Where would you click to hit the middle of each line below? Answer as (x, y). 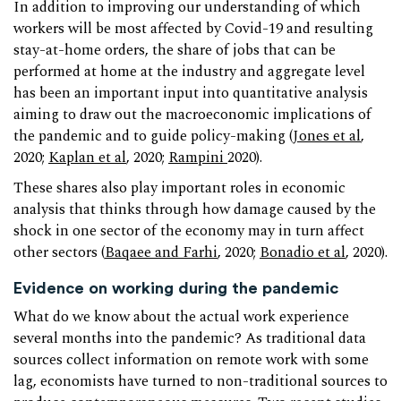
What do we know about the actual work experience (181, 317)
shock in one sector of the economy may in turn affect (189, 232)
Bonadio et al (303, 253)
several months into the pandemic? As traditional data (190, 338)
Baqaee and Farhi (161, 253)
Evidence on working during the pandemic (176, 288)
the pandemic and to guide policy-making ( (153, 137)
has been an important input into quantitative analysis (191, 94)
